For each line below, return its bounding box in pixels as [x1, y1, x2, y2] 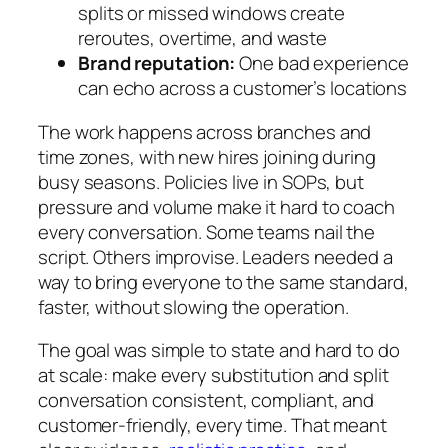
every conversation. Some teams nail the [38, 218, 376, 245]
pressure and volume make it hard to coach [38, 193, 395, 220]
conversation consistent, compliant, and [38, 387, 375, 414]
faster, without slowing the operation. [38, 293, 350, 320]
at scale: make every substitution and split [38, 362, 389, 389]
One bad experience [235, 50, 409, 77]
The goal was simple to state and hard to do [38, 337, 400, 364]
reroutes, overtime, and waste [78, 25, 328, 52]
